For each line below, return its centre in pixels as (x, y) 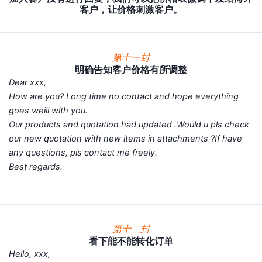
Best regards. (36, 166)
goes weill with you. (57, 110)
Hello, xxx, (30, 254)
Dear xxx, (36, 82)
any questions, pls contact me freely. (92, 152)
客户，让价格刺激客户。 (131, 10)
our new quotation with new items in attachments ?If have (125, 138)
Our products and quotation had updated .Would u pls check (129, 124)
